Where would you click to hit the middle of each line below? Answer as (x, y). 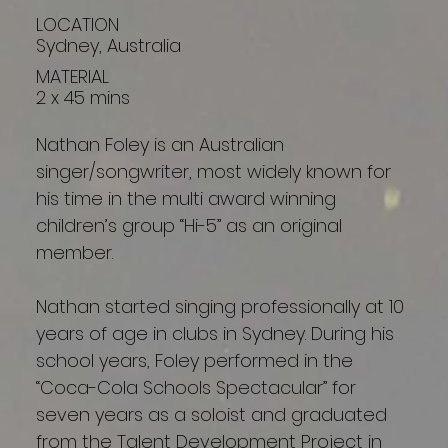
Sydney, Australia (109, 45)
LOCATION (78, 24)
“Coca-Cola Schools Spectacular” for (196, 388)
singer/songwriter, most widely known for (214, 172)
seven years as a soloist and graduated (212, 415)
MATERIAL (73, 76)
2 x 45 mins (83, 98)
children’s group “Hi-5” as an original (189, 226)
